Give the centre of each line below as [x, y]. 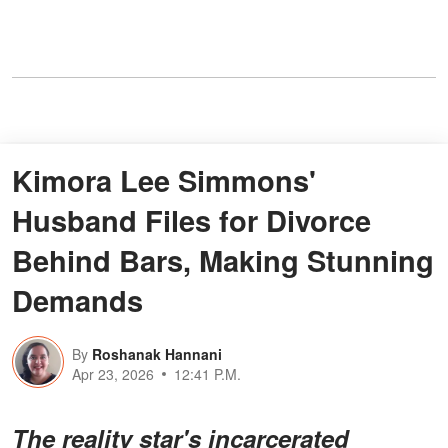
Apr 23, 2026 [113, 374]
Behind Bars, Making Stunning [223, 260]
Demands [77, 300]
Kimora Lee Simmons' [164, 180]
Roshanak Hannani [157, 354]
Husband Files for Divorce [191, 220]
